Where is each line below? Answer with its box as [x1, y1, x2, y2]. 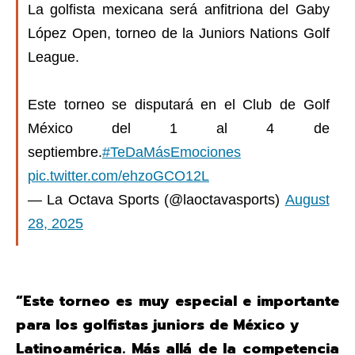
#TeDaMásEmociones [102, 144, 241, 160]
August [284, 192, 330, 208]
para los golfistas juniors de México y [16, 313, 300, 336]
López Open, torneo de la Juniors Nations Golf [28, 25, 330, 41]
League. [28, 49, 79, 65]
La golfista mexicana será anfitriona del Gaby [28, 2, 330, 17]
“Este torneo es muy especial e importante [16, 289, 339, 312]
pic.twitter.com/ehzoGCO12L [28, 168, 209, 184]
